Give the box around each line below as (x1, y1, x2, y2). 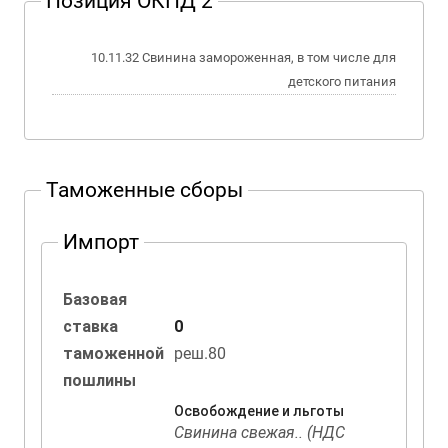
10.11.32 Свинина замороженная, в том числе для (91, 50, 142, 65)
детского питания (288, 74, 396, 89)
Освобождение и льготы (174, 403, 344, 419)
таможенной (63, 344, 164, 363)
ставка (63, 317, 118, 336)
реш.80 (174, 344, 226, 363)
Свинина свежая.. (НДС (174, 423, 345, 442)
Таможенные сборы (46, 178, 243, 202)
